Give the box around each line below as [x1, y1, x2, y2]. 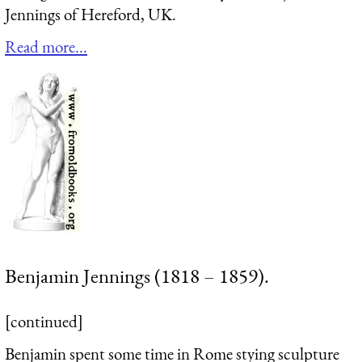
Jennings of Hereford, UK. [5, 3, 176, 26]
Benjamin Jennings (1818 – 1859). [5, 263, 269, 289]
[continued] [5, 310, 83, 333]
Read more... [5, 35, 87, 57]
